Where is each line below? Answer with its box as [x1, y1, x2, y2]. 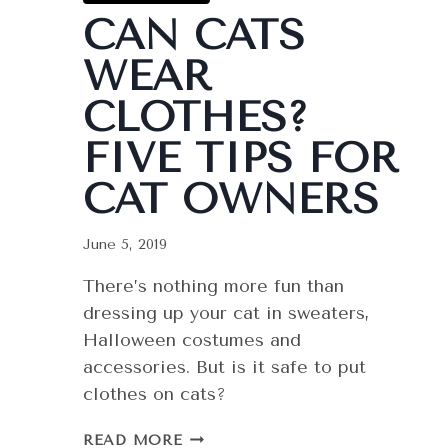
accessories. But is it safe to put [83, 356, 366, 379]
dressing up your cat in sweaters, [83, 302, 370, 325]
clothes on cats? [83, 383, 226, 406]
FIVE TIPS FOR [83, 133, 399, 182]
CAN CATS [83, 10, 305, 59]
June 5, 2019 [83, 236, 167, 254]
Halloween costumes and [83, 329, 301, 352]
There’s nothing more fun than [83, 275, 344, 298]
